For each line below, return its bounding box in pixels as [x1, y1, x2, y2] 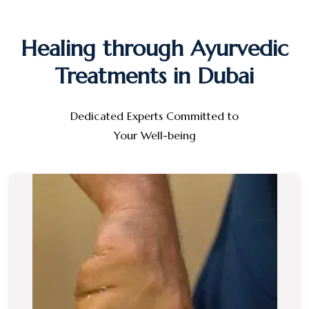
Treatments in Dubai [55, 61, 254, 90]
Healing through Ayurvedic [21, 34, 288, 62]
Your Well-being [113, 128, 196, 142]
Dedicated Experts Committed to [70, 108, 239, 123]
